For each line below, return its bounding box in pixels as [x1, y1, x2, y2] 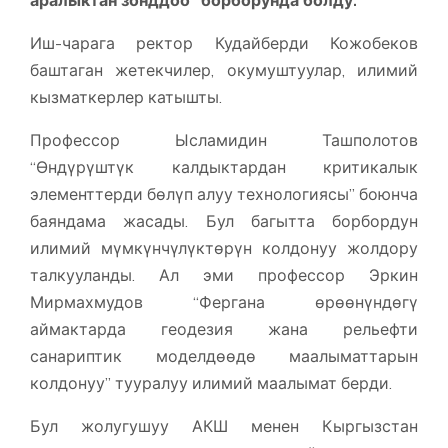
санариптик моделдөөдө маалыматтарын [30, 346, 418, 367]
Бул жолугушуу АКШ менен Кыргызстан [30, 416, 418, 437]
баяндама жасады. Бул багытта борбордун [30, 211, 418, 232]
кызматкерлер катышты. [30, 87, 222, 108]
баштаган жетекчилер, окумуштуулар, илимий [30, 60, 418, 81]
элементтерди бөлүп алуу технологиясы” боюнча [30, 184, 418, 205]
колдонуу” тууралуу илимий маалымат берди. [30, 373, 392, 394]
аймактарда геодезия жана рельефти [30, 319, 418, 340]
